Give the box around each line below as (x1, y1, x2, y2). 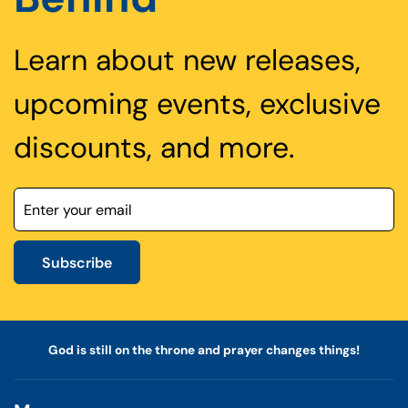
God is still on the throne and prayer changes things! (48, 342, 360, 358)
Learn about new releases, (14, 41, 361, 79)
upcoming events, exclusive (14, 85, 381, 123)
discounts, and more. (14, 128, 294, 167)
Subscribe (42, 253, 112, 272)
